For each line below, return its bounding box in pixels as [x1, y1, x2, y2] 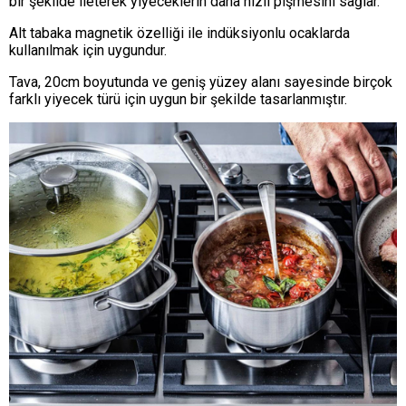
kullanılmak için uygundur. [9, 41, 167, 59]
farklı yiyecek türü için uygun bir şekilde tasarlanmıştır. [9, 90, 347, 108]
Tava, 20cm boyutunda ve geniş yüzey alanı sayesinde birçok [9, 72, 392, 91]
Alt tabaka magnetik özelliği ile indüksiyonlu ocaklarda [9, 24, 350, 42]
